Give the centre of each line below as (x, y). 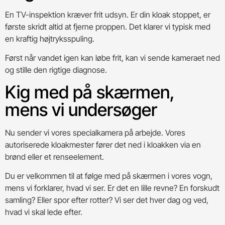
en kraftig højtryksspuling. (50, 38)
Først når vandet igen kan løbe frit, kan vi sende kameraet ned (113, 58)
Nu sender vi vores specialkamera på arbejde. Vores (95, 132)
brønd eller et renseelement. (54, 156)
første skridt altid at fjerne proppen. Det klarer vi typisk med (108, 26)
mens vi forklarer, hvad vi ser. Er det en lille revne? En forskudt (112, 188)
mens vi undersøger (81, 109)
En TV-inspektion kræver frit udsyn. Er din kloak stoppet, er (108, 14)
